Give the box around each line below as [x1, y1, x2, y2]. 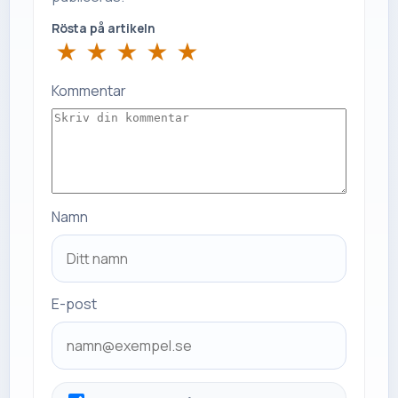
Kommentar [52, 80, 126, 100]
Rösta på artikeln [52, 19, 155, 36]
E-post [52, 293, 97, 314]
